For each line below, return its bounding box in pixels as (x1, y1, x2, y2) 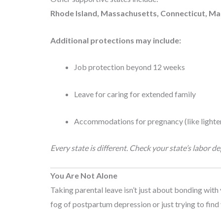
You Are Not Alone (50, 170, 117, 180)
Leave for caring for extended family (74, 89, 196, 99)
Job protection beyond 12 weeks (74, 62, 185, 72)
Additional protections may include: (50, 35, 181, 45)
